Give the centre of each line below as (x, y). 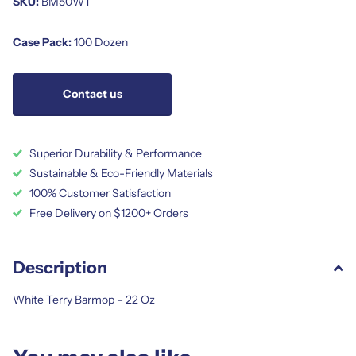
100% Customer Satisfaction (100, 193)
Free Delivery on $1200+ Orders (109, 213)
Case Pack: (42, 42)
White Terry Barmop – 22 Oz (84, 299)
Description (60, 267)
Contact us (92, 94)
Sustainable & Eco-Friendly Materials (121, 173)
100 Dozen (100, 42)
